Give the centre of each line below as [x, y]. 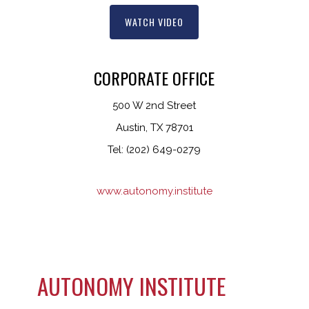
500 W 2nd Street [154, 106]
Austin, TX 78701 [154, 128]
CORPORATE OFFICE [154, 78]
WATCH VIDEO [154, 22]
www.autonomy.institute [154, 191]
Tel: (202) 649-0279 [154, 150]
